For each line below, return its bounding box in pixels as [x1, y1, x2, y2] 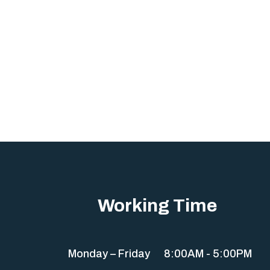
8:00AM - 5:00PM [164, 248, 252, 260]
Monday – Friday [68, 248, 150, 260]
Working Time [97, 196, 217, 215]
